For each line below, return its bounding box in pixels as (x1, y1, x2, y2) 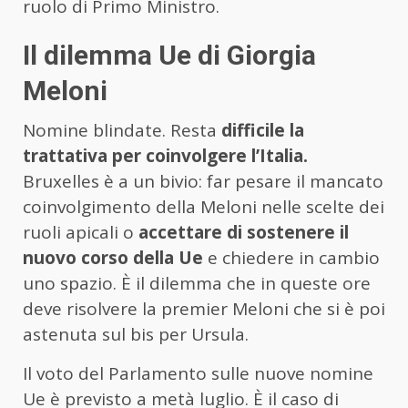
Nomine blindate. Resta (23, 117, 221, 142)
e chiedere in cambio (203, 245, 380, 270)
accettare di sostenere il (134, 219, 349, 244)
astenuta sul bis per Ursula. (23, 321, 249, 346)
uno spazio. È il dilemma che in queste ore (23, 270, 371, 295)
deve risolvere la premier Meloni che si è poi (23, 296, 385, 321)
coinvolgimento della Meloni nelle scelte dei (23, 194, 384, 219)
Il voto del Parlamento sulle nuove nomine (23, 361, 373, 385)
